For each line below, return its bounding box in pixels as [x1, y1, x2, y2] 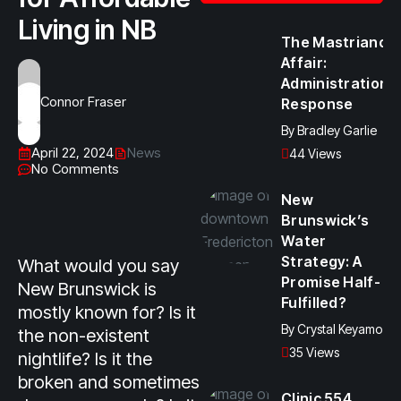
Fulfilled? [281, 294, 346, 311]
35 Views [289, 345, 339, 360]
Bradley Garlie [297, 123, 377, 138]
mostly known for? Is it [18, 302, 196, 323]
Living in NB [18, 13, 158, 46]
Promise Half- [281, 273, 380, 291]
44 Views [289, 146, 341, 161]
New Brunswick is [18, 278, 157, 300]
